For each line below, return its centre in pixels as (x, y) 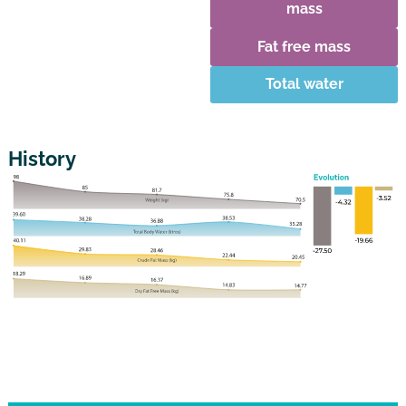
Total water (304, 84)
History (42, 159)
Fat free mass (304, 46)
